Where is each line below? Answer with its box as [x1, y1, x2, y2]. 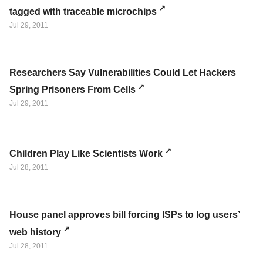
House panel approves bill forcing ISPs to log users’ [9, 210, 240, 220]
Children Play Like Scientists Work [9, 149, 163, 159]
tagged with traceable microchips [9, 6, 157, 16]
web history [9, 227, 61, 237]
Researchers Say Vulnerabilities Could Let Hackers [9, 67, 236, 77]
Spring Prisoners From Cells [9, 85, 136, 95]
